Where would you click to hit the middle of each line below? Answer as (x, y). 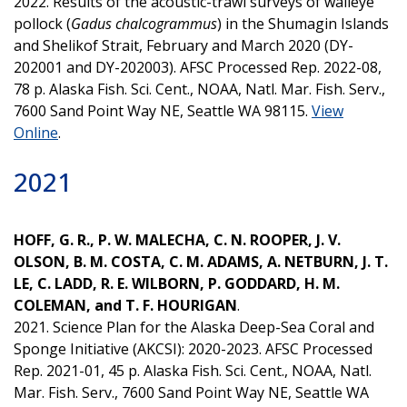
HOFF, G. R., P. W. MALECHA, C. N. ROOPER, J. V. (177, 239)
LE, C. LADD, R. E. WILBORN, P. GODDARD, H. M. (177, 283)
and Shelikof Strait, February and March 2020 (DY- (184, 45)
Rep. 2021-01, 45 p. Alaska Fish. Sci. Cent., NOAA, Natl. (193, 370)
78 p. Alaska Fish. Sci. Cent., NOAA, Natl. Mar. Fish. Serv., (199, 89)
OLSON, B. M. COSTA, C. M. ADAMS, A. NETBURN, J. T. (201, 261)
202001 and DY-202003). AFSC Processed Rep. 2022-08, (198, 67)
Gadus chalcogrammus (144, 23)
